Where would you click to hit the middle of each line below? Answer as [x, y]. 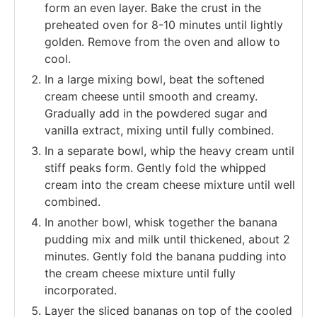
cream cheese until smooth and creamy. [151, 96]
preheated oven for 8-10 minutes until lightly [164, 24]
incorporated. [81, 290]
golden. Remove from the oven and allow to [162, 41]
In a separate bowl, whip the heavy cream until [169, 150]
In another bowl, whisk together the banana [161, 222]
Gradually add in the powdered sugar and [156, 113]
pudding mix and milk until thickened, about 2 [167, 239]
